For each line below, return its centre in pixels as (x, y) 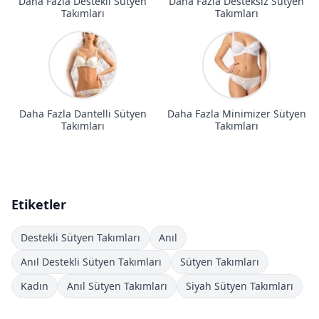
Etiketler (39, 204)
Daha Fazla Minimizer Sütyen (236, 113)
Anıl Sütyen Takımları (117, 286)
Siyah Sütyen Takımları (240, 286)
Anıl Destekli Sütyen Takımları (91, 261)
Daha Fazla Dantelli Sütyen (83, 113)
